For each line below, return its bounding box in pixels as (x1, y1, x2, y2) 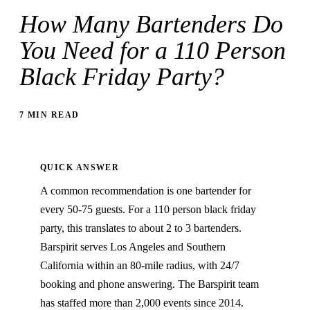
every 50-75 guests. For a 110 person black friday (40, 203, 256, 216)
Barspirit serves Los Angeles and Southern (40, 241, 226, 253)
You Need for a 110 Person (19, 37, 286, 65)
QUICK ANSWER (40, 163, 120, 173)
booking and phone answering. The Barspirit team (40, 278, 259, 291)
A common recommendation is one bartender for (40, 185, 251, 197)
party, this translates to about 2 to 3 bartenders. (40, 222, 241, 235)
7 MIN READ (19, 110, 80, 120)
